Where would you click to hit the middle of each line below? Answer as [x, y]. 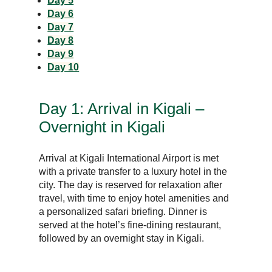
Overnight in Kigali [102, 127]
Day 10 [63, 67]
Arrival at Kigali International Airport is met [129, 158]
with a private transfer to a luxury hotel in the [133, 171]
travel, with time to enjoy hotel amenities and [134, 198]
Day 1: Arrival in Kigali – [122, 108]
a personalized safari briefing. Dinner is [123, 211]
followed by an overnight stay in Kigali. [122, 238]
